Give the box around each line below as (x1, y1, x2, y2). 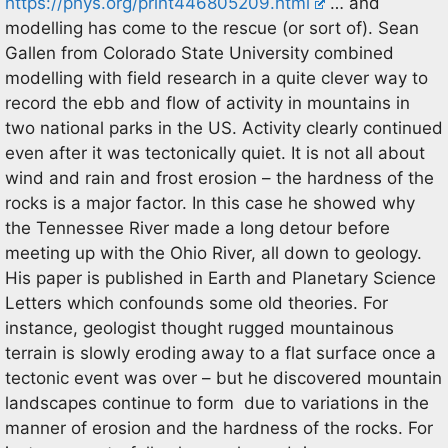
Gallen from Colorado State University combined (5, 43, 394, 63)
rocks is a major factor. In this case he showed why (5, 193, 415, 213)
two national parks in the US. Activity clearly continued (5, 118, 443, 138)
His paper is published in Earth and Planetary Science (5, 268, 436, 288)
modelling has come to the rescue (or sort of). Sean (5, 18, 419, 38)
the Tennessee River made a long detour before (5, 218, 390, 238)
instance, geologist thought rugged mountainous (5, 318, 394, 338)
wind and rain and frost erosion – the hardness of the (5, 168, 434, 188)
